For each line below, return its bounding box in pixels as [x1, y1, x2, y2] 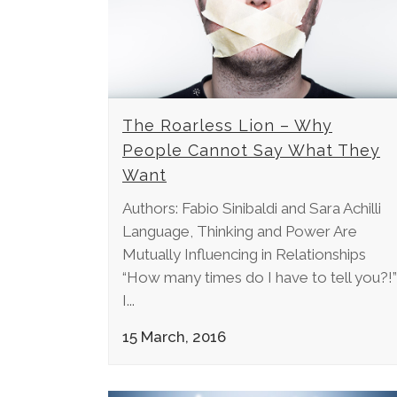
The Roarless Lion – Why [122, 115, 332, 135]
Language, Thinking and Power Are [122, 222, 357, 240]
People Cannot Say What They [122, 140, 380, 160]
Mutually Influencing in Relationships [122, 245, 366, 263]
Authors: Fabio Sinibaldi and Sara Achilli [122, 198, 381, 217]
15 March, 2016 [122, 327, 226, 346]
